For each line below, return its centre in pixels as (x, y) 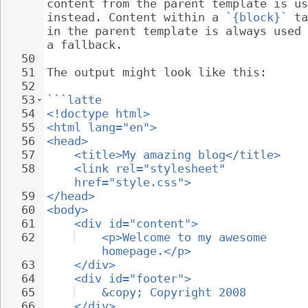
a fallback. (85, 45)
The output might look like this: (157, 72)
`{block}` (256, 17)
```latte (74, 100)
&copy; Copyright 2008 (174, 292)
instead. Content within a (136, 17)
